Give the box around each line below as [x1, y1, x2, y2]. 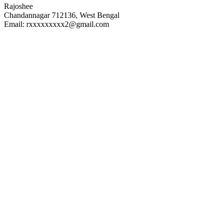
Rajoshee [4, 1, 33, 10]
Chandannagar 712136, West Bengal [4, 10, 119, 19]
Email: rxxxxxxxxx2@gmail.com [4, 19, 109, 28]
